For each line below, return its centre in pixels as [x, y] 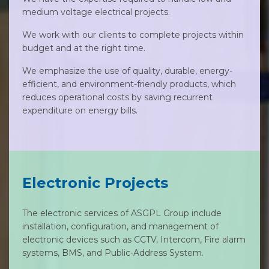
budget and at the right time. [84, 48]
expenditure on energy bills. [80, 110]
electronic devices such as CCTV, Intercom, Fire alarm [134, 240]
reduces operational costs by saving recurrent [117, 97]
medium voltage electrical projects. [96, 12]
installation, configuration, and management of [120, 226]
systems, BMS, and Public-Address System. [113, 253]
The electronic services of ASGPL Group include [122, 213]
